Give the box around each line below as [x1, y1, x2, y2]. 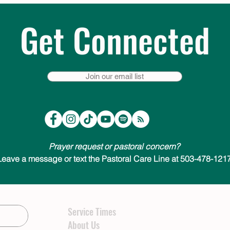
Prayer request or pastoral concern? [48, 141, 182, 152]
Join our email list [86, 72, 144, 81]
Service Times [68, 205, 116, 219]
